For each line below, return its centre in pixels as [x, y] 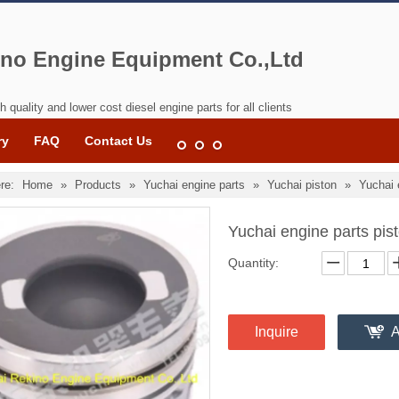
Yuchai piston [302, 185]
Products [98, 185]
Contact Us [118, 141]
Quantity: [253, 263]
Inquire [277, 332]
